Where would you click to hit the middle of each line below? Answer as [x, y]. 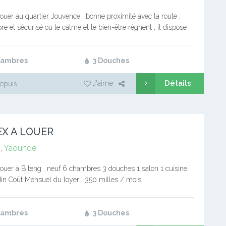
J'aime [103, 83]
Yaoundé [20, 148]
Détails [178, 83]
